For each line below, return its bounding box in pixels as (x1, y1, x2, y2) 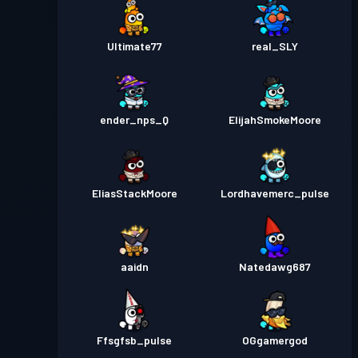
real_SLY (252, 39, 298, 53)
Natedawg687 (239, 260, 311, 273)
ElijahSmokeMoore (229, 113, 321, 126)
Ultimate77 (106, 39, 162, 53)
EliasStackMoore (91, 186, 177, 200)
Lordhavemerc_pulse (221, 186, 329, 200)
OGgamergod (242, 333, 308, 347)
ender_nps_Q (100, 113, 169, 126)
